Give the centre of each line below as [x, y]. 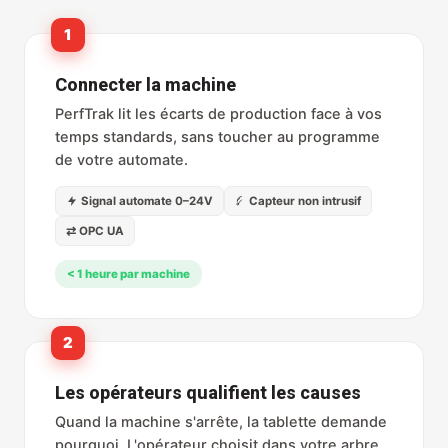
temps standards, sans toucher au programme [217, 137]
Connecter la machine [145, 85]
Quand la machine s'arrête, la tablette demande [221, 422]
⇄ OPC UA [95, 231]
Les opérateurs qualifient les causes [208, 393]
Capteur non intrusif [303, 201]
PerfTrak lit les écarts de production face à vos [218, 114]
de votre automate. [121, 160]
